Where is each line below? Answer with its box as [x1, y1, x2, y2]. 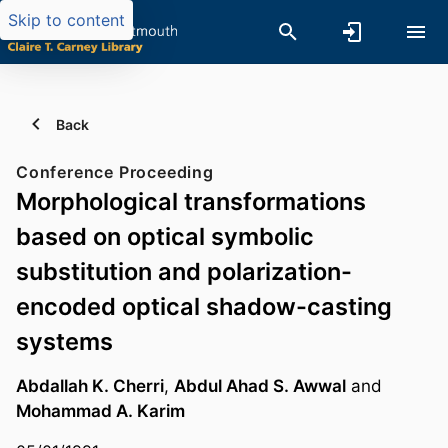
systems [16, 327, 113, 356]
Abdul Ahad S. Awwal [174, 375, 346, 397]
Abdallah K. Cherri [16, 375, 164, 397]
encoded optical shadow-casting [16, 292, 392, 321]
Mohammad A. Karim [16, 400, 185, 422]
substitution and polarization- [16, 257, 352, 286]
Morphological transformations [16, 187, 366, 216]
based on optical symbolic [16, 222, 314, 251]
